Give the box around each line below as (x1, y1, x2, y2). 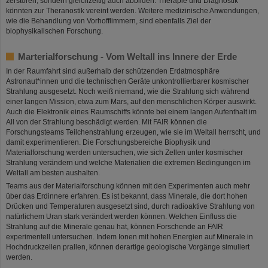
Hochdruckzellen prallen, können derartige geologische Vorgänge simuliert (6, 242, 249, 251)
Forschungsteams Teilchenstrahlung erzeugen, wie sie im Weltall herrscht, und (6, 127, 261, 136)
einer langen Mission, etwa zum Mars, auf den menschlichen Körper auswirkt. (6, 97, 257, 106)
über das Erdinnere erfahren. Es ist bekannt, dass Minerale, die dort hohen (6, 191, 248, 200)
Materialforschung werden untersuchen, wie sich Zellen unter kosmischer (6, 148, 243, 157)
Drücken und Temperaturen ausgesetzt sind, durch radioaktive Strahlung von (6, 202, 255, 211)
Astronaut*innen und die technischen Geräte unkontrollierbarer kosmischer (6, 77, 249, 86)
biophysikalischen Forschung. (6, 26, 103, 35)
